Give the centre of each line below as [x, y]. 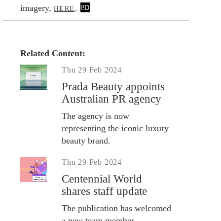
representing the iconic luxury [115, 128]
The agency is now [95, 116]
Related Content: [54, 53]
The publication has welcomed [116, 208]
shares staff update [104, 191]
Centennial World [102, 179]
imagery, [37, 8]
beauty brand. [86, 140]
